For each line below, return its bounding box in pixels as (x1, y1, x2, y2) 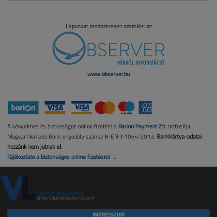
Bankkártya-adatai (157, 132, 202, 140)
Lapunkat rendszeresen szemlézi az (65, 22, 152, 30)
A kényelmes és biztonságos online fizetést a (7, 122, 118, 130)
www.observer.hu (87, 70, 130, 78)
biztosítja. (167, 122, 192, 130)
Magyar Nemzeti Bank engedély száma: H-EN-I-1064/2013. (7, 132, 157, 140)
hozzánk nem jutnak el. (7, 142, 62, 151)
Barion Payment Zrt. (118, 122, 167, 130)
